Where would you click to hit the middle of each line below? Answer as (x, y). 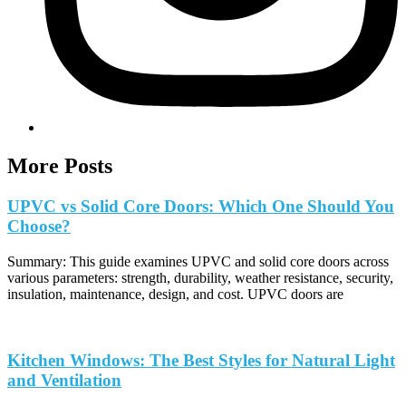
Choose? (39, 227)
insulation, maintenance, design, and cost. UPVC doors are (175, 294)
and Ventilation (64, 380)
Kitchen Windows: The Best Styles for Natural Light (201, 360)
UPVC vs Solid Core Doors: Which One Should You (201, 207)
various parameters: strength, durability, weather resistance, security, (200, 277)
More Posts (60, 166)
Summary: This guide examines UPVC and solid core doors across (198, 261)
